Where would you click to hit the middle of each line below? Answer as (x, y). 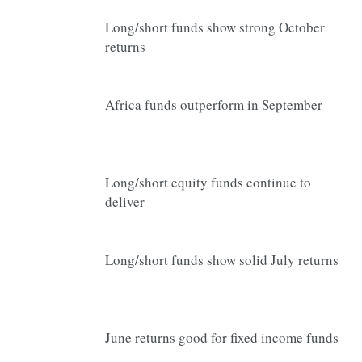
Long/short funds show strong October (215, 27)
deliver (125, 202)
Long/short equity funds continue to (208, 182)
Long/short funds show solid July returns (222, 260)
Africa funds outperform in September (214, 105)
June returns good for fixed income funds (222, 337)
